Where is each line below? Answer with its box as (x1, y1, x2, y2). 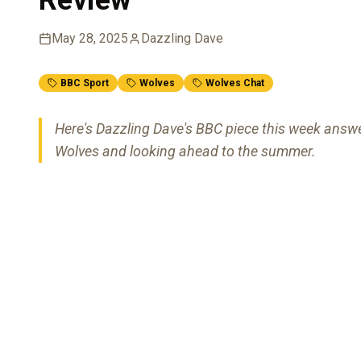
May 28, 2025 (52, 30, 128, 46)
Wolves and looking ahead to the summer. (55, 142, 316, 160)
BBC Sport (60, 77, 109, 89)
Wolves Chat (205, 77, 264, 89)
